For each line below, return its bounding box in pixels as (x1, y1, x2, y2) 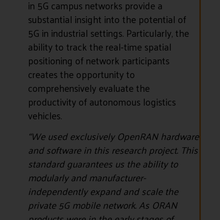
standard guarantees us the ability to (27, 155, 178, 172)
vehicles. (27, 107, 62, 124)
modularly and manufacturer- (27, 169, 146, 186)
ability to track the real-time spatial (27, 38, 171, 55)
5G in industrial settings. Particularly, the (27, 24, 189, 41)
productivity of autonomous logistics (27, 93, 176, 110)
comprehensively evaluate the (27, 79, 150, 96)
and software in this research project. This (27, 141, 198, 159)
